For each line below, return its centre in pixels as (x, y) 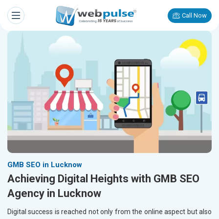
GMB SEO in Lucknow (45, 165)
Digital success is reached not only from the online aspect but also (109, 212)
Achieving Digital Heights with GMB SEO (103, 179)
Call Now (194, 15)
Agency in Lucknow (54, 194)
